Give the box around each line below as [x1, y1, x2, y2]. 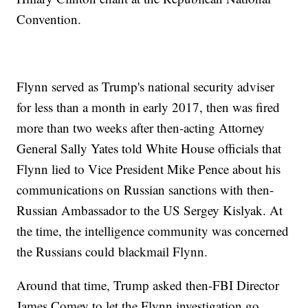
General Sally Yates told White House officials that [16, 140, 282, 157]
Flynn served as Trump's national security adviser [16, 78, 275, 96]
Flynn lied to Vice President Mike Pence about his [16, 160, 281, 178]
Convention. [16, 10, 82, 28]
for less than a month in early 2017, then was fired [16, 98, 280, 116]
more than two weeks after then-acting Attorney [16, 119, 265, 137]
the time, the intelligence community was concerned [16, 222, 289, 240]
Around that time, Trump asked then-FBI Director [16, 276, 280, 294]
